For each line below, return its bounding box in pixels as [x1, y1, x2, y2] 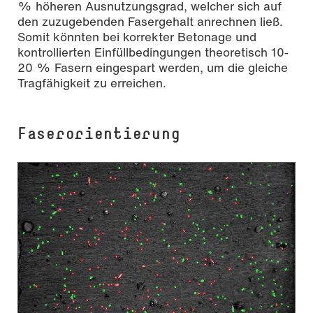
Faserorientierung [17, 122, 181, 143]
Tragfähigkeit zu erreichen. [17, 74, 166, 92]
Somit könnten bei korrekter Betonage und [17, 28, 256, 46]
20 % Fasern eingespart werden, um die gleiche [17, 59, 288, 77]
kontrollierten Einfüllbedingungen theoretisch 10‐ [17, 43, 289, 61]
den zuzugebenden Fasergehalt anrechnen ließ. [17, 13, 283, 31]
